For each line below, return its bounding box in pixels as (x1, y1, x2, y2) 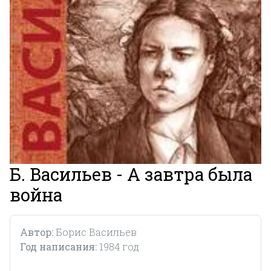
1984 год (99, 240, 139, 253)
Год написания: (20, 240, 99, 253)
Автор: (20, 225, 56, 238)
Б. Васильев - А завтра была (10, 162, 252, 186)
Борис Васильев (56, 225, 137, 238)
